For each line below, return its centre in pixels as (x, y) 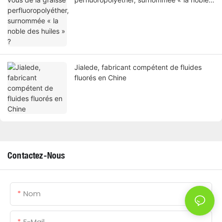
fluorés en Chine (100, 78)
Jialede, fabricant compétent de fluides (138, 67)
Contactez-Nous (36, 155)
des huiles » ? (96, 10)
